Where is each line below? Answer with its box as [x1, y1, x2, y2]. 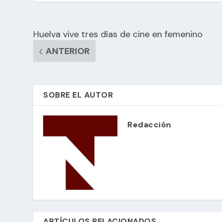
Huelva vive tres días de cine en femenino [33, 28, 203, 41]
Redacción [127, 119, 171, 130]
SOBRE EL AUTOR [43, 90, 113, 101]
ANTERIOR [46, 45, 90, 57]
